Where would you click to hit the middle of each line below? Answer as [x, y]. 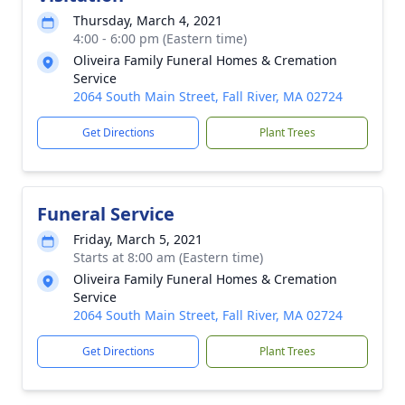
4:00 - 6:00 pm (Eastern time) [160, 38]
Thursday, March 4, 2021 [148, 20]
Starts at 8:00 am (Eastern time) [168, 257]
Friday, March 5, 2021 [138, 239]
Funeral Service [106, 214]
